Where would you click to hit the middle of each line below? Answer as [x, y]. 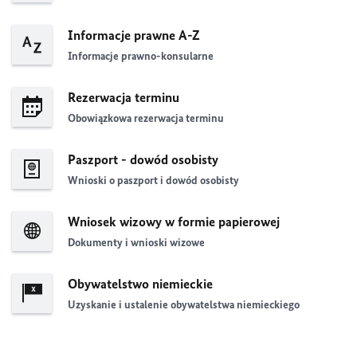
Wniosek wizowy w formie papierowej [174, 221]
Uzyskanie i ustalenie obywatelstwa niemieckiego [184, 305]
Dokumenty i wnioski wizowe [136, 243]
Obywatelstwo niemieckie [140, 283]
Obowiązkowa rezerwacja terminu [146, 119]
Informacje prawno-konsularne [141, 57]
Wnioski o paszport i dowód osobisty [153, 181]
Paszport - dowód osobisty [143, 159]
